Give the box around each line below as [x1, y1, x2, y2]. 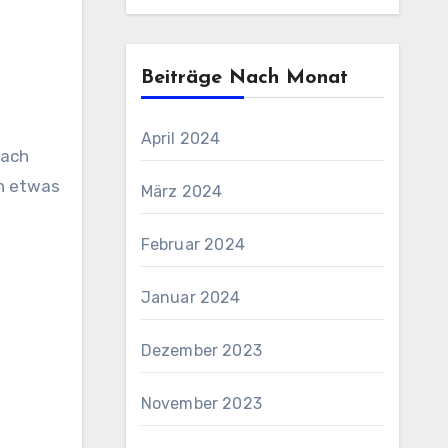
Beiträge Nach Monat [140, 68, 348, 88]
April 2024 [140, 129, 221, 148]
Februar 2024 [140, 235, 245, 254]
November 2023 [140, 394, 263, 413]
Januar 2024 [140, 288, 241, 307]
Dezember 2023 [140, 341, 263, 360]
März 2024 [140, 182, 223, 201]
